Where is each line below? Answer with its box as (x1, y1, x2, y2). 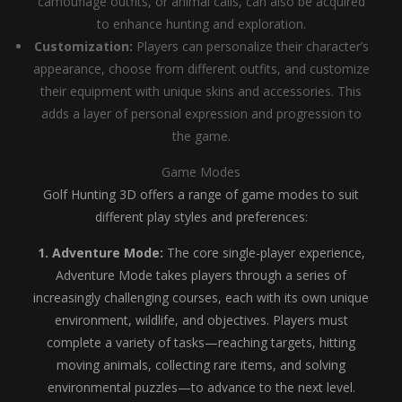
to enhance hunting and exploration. (96, 15, 306, 32)
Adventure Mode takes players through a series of (56, 267, 346, 284)
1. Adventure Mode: (37, 244, 163, 261)
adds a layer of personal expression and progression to (40, 105, 362, 122)
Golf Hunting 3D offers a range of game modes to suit (43, 186, 359, 203)
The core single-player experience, (162, 244, 365, 261)
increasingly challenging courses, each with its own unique (33, 289, 369, 306)
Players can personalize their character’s (132, 38, 369, 55)
